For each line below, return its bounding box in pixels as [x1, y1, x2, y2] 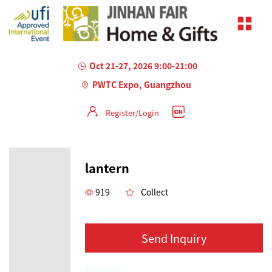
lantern [85, 158, 129, 177]
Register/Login [105, 106, 159, 118]
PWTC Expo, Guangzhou [92, 78, 191, 90]
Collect [141, 185, 168, 198]
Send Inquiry [141, 229, 206, 246]
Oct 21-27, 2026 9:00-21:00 [89, 59, 197, 72]
